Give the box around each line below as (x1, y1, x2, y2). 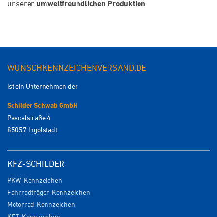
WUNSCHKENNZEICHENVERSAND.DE (7, 62, 146, 73)
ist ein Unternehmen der (7, 82, 78, 91)
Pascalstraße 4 (7, 113, 51, 122)
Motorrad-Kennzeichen (7, 200, 75, 209)
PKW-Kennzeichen (7, 176, 62, 185)
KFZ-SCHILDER (7, 158, 64, 169)
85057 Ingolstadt (7, 125, 57, 134)
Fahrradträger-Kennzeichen (7, 188, 90, 197)
